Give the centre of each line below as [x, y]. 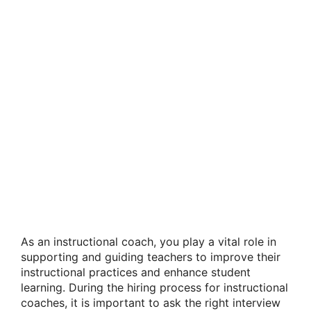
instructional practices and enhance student [136, 272]
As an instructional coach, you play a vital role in [149, 242]
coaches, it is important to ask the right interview [151, 303]
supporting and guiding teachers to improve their [151, 257]
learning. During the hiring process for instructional [154, 287]
